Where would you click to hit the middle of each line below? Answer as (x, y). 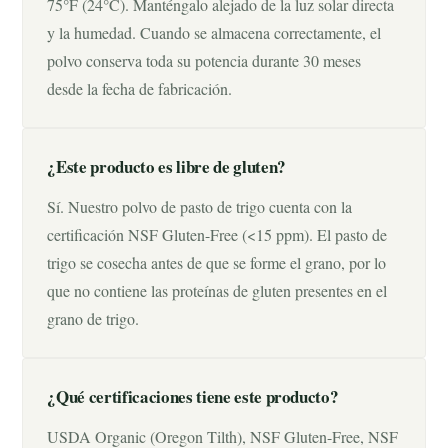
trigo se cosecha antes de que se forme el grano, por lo (217, 262)
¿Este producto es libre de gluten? (166, 166)
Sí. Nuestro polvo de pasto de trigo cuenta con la (200, 206)
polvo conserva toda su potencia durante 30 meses (204, 60)
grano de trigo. (93, 318)
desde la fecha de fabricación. (140, 88)
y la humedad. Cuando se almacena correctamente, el (214, 32)
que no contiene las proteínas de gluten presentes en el (217, 290)
